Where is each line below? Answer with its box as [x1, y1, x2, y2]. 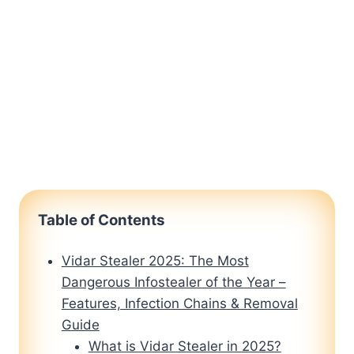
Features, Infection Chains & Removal [61, 296, 298, 312]
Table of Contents [38, 211, 165, 230]
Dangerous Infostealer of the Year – [61, 274, 286, 291]
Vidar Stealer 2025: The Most [61, 253, 249, 269]
